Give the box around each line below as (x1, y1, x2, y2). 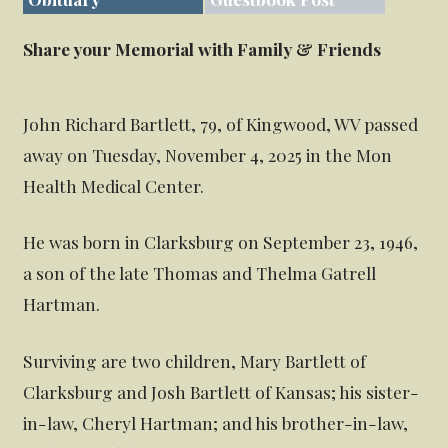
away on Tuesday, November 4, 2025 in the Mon (23, 142, 393, 166)
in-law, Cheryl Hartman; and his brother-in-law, (23, 411, 409, 435)
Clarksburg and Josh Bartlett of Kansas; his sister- (23, 380, 420, 404)
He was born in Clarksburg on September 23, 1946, (23, 230, 419, 254)
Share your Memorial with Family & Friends (23, 37, 382, 61)
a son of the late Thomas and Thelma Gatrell (23, 261, 377, 285)
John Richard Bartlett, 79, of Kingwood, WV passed (23, 111, 419, 135)
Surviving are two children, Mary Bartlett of (23, 349, 367, 373)
